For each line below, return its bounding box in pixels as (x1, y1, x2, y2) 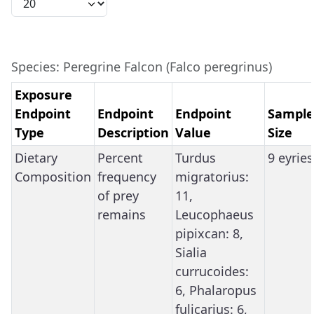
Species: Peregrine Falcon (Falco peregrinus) (11, 57, 272, 75)
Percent (97, 149, 143, 166)
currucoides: (175, 262, 249, 280)
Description (97, 123, 169, 141)
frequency (97, 168, 156, 185)
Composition (15, 168, 91, 185)
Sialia (175, 243, 207, 261)
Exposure (15, 86, 72, 103)
